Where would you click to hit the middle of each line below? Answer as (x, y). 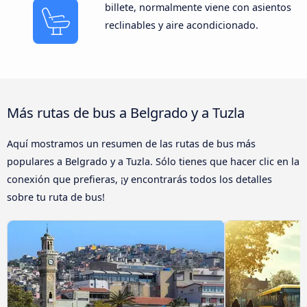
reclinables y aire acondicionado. (181, 25)
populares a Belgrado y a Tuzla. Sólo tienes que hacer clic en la (153, 162)
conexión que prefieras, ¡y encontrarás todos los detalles (139, 180)
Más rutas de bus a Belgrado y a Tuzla (126, 113)
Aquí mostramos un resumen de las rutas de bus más (131, 144)
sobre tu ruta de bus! (56, 197)
